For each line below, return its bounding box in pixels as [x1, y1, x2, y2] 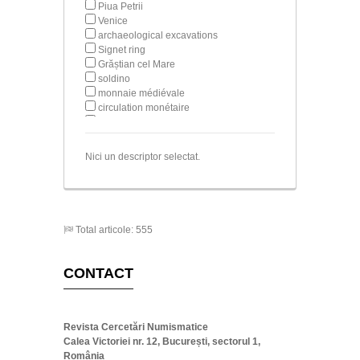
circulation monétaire [98, 101, 190, 113]
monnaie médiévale [98, 87, 185, 99]
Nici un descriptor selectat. [85, 150, 200, 162]
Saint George [98, 116, 156, 128]
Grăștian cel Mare [98, 58, 175, 70]
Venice [98, 14, 128, 27]
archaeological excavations [98, 29, 218, 41]
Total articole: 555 [73, 223, 153, 235]
